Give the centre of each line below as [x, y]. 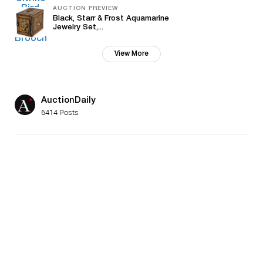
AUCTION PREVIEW [85, 9]
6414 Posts [60, 112]
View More [131, 54]
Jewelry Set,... [78, 28]
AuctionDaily [68, 101]
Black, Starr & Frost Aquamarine [111, 19]
